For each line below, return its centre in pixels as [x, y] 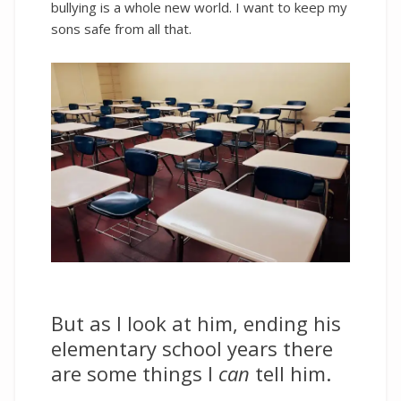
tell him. [290, 373]
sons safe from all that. [121, 29]
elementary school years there [192, 348]
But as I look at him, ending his [196, 323]
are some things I [135, 373]
